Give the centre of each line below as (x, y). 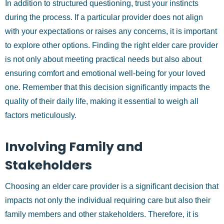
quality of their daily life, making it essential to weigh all (102, 101)
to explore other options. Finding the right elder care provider (111, 45)
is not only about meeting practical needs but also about (103, 59)
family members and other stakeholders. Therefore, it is (102, 214)
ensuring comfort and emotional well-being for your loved (105, 73)
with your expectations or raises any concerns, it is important (111, 31)
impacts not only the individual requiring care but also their (108, 200)
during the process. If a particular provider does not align (104, 17)
